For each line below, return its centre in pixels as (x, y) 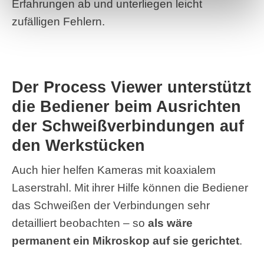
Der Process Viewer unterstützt (131, 88)
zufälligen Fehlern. (58, 22)
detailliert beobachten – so (80, 223)
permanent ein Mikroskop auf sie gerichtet (126, 241)
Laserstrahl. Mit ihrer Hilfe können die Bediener (130, 188)
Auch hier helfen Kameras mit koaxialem (114, 170)
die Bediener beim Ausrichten (126, 107)
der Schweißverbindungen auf (128, 126)
